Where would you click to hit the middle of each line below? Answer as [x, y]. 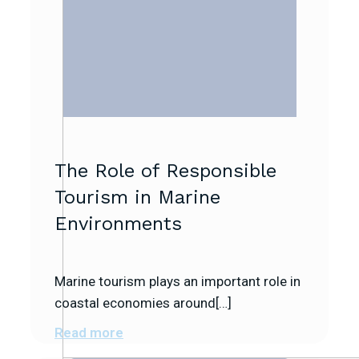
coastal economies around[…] [143, 303]
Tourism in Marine [137, 198]
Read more [89, 332]
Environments [118, 224]
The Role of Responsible [165, 171]
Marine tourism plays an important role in [177, 281]
